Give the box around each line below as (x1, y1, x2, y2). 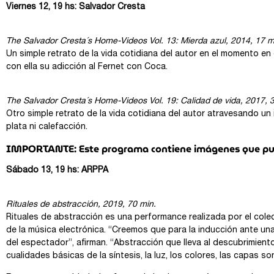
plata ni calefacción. (6, 123, 87, 132)
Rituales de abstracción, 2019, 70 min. (6, 201, 156, 210)
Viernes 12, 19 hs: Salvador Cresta (6, 2, 145, 12)
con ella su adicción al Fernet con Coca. (6, 62, 168, 72)
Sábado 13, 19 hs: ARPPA (6, 166, 108, 175)
